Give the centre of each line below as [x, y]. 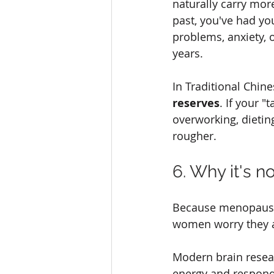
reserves [196, 103]
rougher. [194, 136]
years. [188, 54]
